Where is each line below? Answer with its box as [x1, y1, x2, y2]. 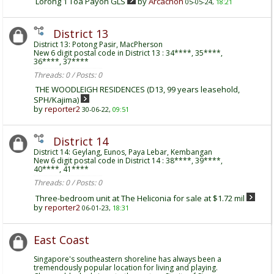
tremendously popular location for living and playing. [34, 262, 218, 273]
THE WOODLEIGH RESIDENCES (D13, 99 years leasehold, [35, 84, 240, 95]
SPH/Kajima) [34, 94, 79, 105]
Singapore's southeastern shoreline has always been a [34, 254, 221, 264]
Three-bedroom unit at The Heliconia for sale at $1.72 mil [35, 193, 245, 204]
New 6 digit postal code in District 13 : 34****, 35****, [34, 48, 223, 58]
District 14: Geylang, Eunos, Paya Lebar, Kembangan [34, 147, 212, 157]
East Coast [34, 232, 89, 247]
